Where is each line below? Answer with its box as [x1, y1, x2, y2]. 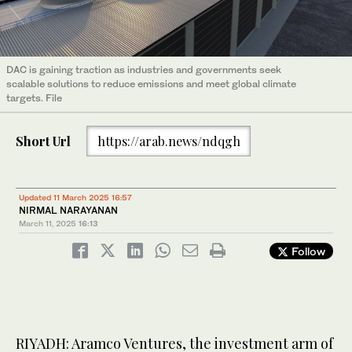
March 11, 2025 [19, 218, 76, 229]
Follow [288, 244, 325, 258]
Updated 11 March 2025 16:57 [19, 192, 132, 203]
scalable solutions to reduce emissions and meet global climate [6, 78, 296, 90]
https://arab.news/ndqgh [97, 132, 240, 149]
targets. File [6, 92, 62, 104]
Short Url [16, 132, 71, 149]
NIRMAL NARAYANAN [19, 204, 118, 217]
